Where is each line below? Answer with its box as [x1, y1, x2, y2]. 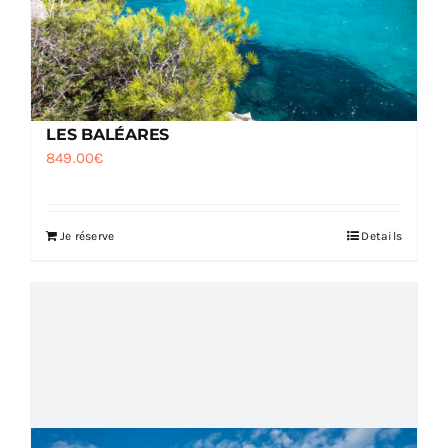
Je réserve [60, 229, 115, 244]
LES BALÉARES [46, 125, 170, 145]
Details [361, 229, 402, 244]
